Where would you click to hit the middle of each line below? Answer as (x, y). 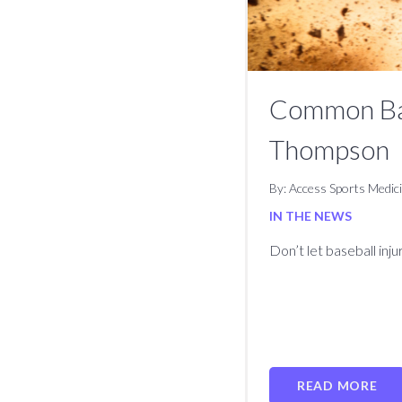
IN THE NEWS (311, 215)
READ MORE (337, 385)
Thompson (330, 149)
